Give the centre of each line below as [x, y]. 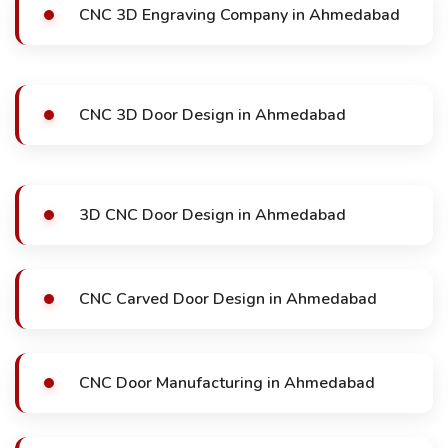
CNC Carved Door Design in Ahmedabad [228, 299]
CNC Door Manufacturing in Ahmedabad [227, 383]
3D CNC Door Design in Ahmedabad [212, 215]
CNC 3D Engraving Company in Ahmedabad [239, 15]
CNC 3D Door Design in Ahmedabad [212, 115]
